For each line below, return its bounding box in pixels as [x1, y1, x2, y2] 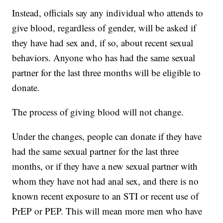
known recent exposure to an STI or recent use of [12, 190, 199, 203]
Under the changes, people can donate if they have [12, 130, 202, 143]
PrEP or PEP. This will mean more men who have [12, 205, 203, 218]
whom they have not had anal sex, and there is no [12, 175, 199, 188]
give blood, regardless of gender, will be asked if [12, 21, 197, 34]
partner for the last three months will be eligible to [12, 66, 201, 79]
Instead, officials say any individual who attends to [12, 6, 204, 19]
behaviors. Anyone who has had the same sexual [12, 51, 196, 64]
